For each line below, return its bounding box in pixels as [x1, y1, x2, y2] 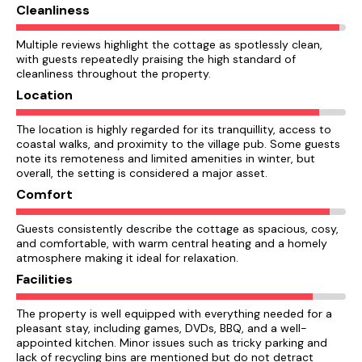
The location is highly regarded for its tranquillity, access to [16, 122, 331, 137]
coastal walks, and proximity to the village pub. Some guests [16, 137, 340, 151]
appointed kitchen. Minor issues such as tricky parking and [16, 335, 327, 350]
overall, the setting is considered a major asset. [16, 166, 267, 180]
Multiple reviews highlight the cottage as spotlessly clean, [16, 37, 322, 52]
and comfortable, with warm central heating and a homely [16, 236, 327, 250]
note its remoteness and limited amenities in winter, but [16, 151, 315, 166]
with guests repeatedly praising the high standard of [16, 52, 296, 66]
